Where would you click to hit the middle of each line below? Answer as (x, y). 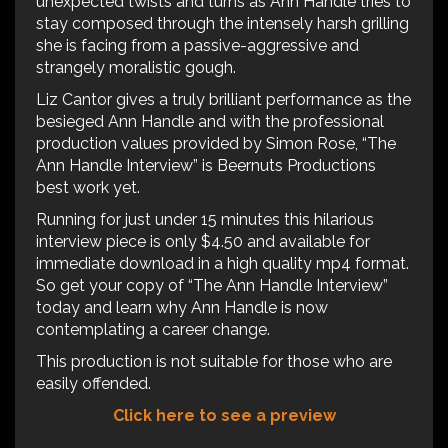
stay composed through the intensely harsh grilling (222, 23)
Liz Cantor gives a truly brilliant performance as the (223, 99)
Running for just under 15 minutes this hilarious (205, 219)
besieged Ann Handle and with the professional (210, 121)
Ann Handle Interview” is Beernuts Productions (206, 165)
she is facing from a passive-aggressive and (197, 45)
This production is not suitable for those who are (214, 361)
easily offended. (93, 383)
